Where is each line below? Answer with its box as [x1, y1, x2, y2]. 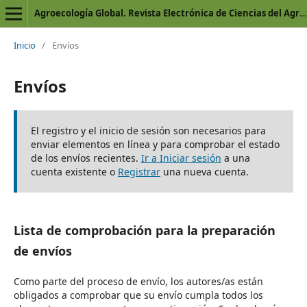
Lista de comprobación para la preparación [13, 221, 275, 238]
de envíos [13, 242, 72, 259]
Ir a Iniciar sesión [140, 151, 221, 164]
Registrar [117, 164, 160, 178]
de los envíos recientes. [30, 151, 141, 164]
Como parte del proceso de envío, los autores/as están [13, 274, 263, 288]
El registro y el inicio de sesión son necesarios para [30, 123, 266, 137]
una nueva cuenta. [160, 164, 249, 178]
